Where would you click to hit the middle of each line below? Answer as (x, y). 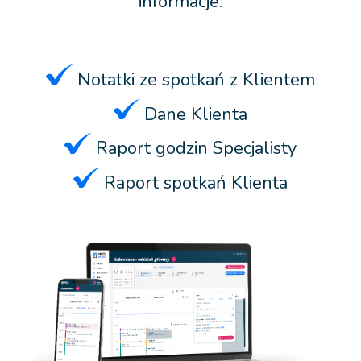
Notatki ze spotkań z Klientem (193, 79)
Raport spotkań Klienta (194, 183)
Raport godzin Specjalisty (193, 148)
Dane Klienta (194, 114)
